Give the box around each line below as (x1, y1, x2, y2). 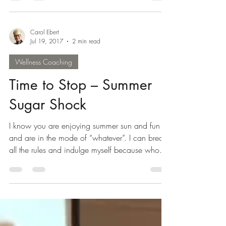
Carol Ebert (30, 28, 59, 36)
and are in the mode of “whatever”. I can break (9, 132, 129, 143)
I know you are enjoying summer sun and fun (9, 120, 160, 131)
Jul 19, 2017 (30, 37, 63, 45)
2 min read (72, 37, 100, 45)
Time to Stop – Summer (9, 76, 152, 94)
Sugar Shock (9, 95, 86, 114)
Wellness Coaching (15, 57, 72, 67)
